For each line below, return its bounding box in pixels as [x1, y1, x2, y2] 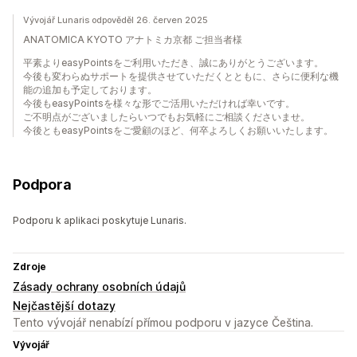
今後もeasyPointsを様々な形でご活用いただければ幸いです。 [23, 97, 295, 110]
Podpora [13, 176, 72, 194]
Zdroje [13, 261, 46, 273]
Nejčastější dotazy [13, 299, 116, 313]
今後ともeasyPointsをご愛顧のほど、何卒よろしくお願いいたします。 [23, 124, 333, 137]
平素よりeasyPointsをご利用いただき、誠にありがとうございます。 [23, 57, 324, 69]
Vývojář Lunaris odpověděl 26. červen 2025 [23, 14, 208, 26]
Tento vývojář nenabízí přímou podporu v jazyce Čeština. [13, 316, 313, 330]
